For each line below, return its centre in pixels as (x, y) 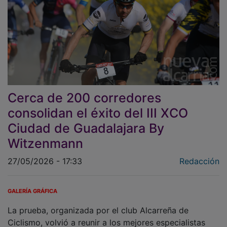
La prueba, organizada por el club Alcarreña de (98, 203)
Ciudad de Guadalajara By (86, 121)
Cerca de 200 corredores (84, 90)
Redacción (199, 154)
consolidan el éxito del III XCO (98, 106)
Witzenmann (45, 136)
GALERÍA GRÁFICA (32, 184)
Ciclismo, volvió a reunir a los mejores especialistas (106, 215)
